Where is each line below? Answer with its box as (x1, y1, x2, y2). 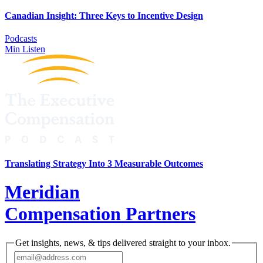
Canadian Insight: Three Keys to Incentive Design (5, 11, 203, 21)
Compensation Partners (5, 203, 195, 225)
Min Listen (5, 44, 45, 55)
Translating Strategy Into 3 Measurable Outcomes (5, 158, 203, 168)
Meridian (5, 181, 80, 203)
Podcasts (5, 33, 37, 44)
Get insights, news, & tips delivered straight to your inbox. (15, 237, 231, 248)
